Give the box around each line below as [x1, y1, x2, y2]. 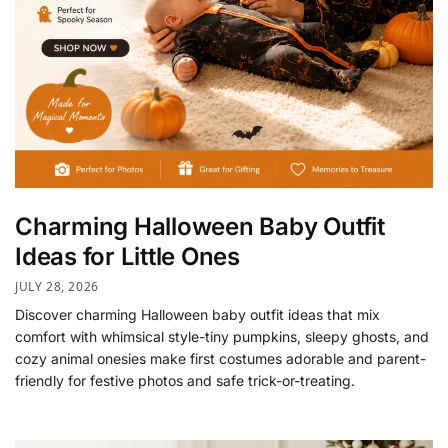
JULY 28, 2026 [15, 277, 99, 295]
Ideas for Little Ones [15, 241, 240, 271]
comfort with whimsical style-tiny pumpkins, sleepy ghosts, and [15, 327, 429, 345]
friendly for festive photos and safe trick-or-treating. [15, 371, 355, 389]
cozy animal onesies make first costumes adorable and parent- [15, 349, 426, 367]
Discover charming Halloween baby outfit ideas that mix [15, 305, 380, 323]
